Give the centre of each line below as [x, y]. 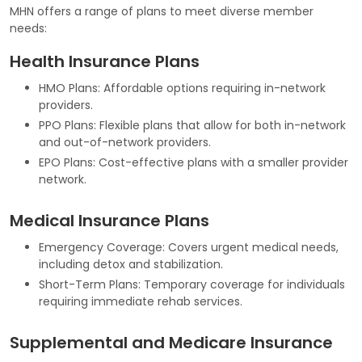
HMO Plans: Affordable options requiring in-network [182, 88]
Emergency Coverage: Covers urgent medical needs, [189, 247]
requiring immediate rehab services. [141, 301]
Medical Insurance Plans [109, 220]
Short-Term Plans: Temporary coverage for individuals [192, 284]
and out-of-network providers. [125, 142]
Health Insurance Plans [105, 61]
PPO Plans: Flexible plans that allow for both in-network [192, 125]
